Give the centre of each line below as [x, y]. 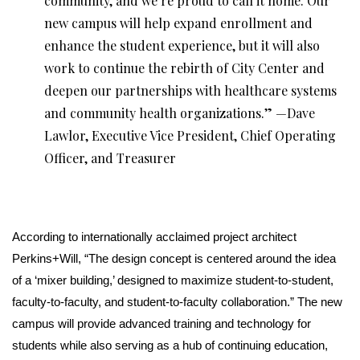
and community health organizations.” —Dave [180, 112]
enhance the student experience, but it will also [182, 45]
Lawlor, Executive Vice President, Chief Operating [190, 135]
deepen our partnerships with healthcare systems [190, 90]
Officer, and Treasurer [110, 157]
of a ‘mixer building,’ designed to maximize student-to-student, [173, 280]
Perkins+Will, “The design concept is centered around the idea [174, 258]
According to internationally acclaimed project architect [154, 236]
